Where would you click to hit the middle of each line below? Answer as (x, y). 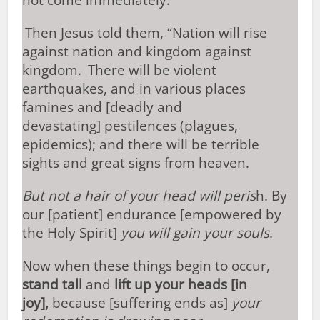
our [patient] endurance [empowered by (152, 214)
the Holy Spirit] (72, 233)
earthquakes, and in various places (134, 89)
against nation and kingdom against (137, 51)
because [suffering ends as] (140, 303)
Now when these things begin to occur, (146, 266)
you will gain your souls (195, 233)
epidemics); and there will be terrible (141, 144)
